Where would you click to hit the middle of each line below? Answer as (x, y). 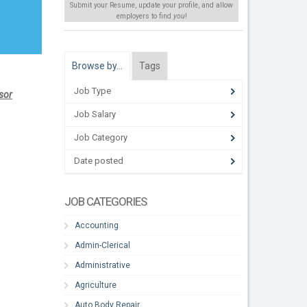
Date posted (99, 161)
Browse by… (98, 65)
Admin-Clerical (103, 245)
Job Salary (95, 114)
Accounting (97, 225)
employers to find (145, 16)
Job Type (93, 91)
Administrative (103, 265)
